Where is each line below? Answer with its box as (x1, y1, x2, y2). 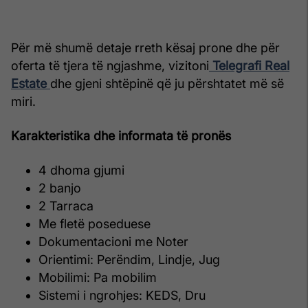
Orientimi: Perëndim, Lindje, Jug (38, 252, 220, 267)
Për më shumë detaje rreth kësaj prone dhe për (11, 41, 280, 55)
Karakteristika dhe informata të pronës (11, 129, 231, 143)
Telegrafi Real (212, 58, 289, 73)
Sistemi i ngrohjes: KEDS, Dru (38, 288, 206, 302)
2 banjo (38, 181, 81, 195)
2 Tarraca (38, 199, 93, 213)
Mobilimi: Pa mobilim (38, 270, 157, 285)
